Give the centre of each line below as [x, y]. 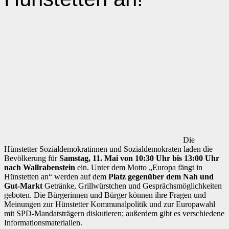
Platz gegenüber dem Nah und [161, 177]
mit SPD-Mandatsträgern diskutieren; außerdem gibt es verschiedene [114, 214]
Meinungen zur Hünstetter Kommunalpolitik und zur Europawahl [110, 204]
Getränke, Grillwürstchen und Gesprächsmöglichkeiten [132, 186]
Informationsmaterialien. [43, 223]
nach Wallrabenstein [40, 168]
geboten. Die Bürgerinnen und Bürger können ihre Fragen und [105, 195]
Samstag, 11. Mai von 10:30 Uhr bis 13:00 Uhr [139, 158]
